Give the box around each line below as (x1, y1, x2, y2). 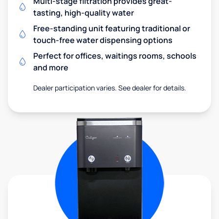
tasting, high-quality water (33, 7, 134, 18)
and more (33, 62, 68, 73)
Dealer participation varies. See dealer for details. (33, 83, 186, 92)
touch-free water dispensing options (33, 35, 173, 45)
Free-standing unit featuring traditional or (33, 23, 190, 34)
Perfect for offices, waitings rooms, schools (33, 50, 197, 61)
